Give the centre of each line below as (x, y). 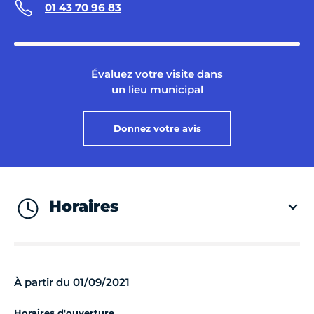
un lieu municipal (157, 89)
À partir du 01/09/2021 (72, 282)
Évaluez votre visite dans (157, 74)
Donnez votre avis (157, 128)
